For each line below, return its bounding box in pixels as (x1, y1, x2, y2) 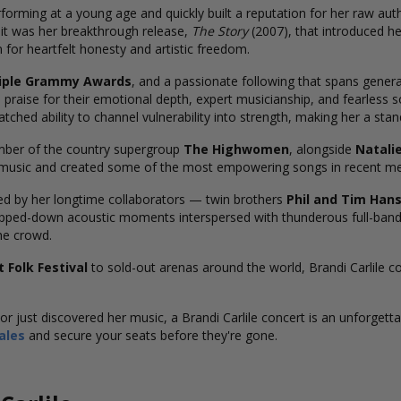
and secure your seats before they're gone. (25, 327, 277, 344)
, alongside (289, 141, 355, 158)
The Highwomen (183, 141, 289, 158)
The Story (192, 22, 248, 39)
